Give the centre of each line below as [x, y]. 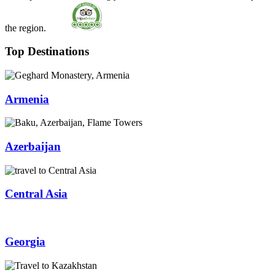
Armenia [27, 99]
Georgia [25, 241]
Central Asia [36, 194]
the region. [27, 28]
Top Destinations [47, 52]
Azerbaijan [33, 147]
